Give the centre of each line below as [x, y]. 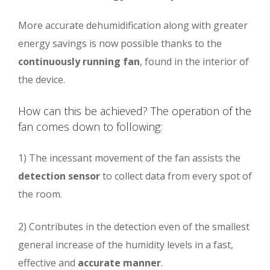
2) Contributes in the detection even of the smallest [134, 226]
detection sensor [59, 176]
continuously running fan [79, 61]
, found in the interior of [194, 61]
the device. [42, 79]
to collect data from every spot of [176, 176]
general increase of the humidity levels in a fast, [126, 244]
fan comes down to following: [90, 126]
